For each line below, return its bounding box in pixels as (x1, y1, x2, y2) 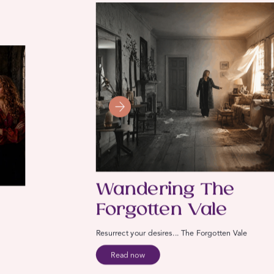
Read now (111, 251, 146, 259)
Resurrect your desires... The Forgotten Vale (95, 229, 247, 237)
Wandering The (95, 180, 235, 200)
